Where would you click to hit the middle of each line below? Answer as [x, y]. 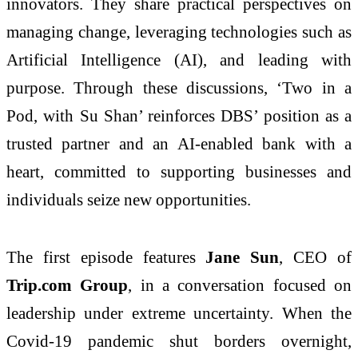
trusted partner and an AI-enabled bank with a [179, 144]
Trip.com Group [68, 285]
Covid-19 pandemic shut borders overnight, [179, 341]
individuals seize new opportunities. [129, 200]
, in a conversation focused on [240, 285]
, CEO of [316, 257]
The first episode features [106, 257]
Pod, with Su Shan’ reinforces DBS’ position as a [179, 116]
